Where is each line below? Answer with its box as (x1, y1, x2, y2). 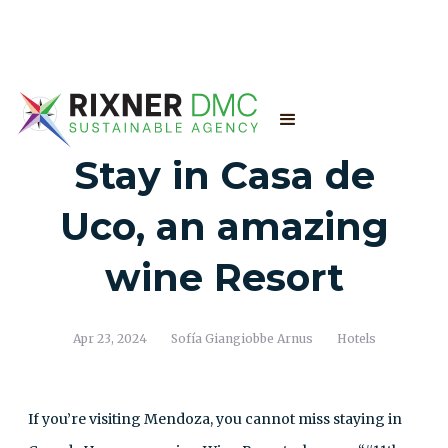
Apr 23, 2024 (72, 331, 147, 346)
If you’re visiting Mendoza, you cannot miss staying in (28, 410, 402, 428)
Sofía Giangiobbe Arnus (170, 331, 313, 346)
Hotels (336, 331, 376, 346)
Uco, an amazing (59, 203, 389, 250)
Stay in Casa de (73, 152, 375, 199)
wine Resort (104, 254, 344, 301)
